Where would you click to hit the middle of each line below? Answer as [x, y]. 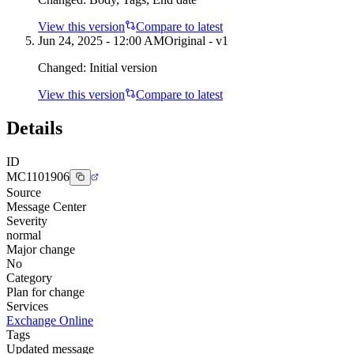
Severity [27, 220]
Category [29, 277]
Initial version [123, 67]
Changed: [64, 67]
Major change [41, 249]
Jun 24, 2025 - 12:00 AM [101, 40]
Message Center [46, 206]
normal [24, 235]
